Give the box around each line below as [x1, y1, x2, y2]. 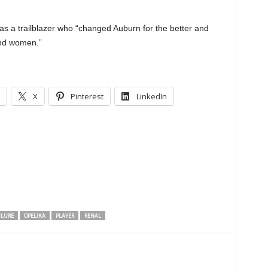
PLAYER [55, 212, 74, 220]
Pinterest [70, 91, 103, 102]
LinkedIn [136, 91, 167, 102]
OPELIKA [23, 212, 45, 220]
